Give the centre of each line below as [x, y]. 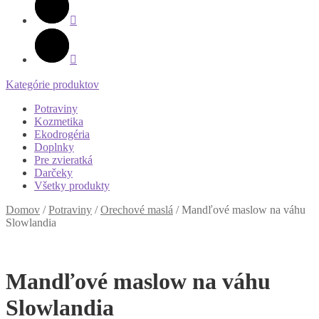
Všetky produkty [72, 185]
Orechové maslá [137, 210]
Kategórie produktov [52, 84]
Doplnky [54, 147]
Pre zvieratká [63, 160]
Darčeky [53, 173]
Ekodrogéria [62, 134]
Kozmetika [59, 121]
